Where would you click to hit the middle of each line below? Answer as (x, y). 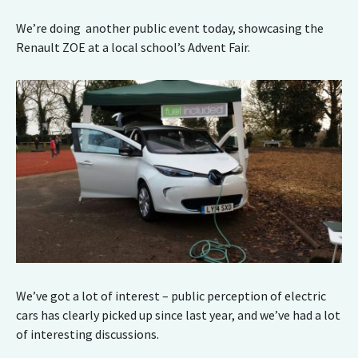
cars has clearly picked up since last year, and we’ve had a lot (178, 315)
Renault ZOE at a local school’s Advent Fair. (133, 48)
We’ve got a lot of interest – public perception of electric (171, 296)
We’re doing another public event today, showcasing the (170, 28)
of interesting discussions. (88, 334)
